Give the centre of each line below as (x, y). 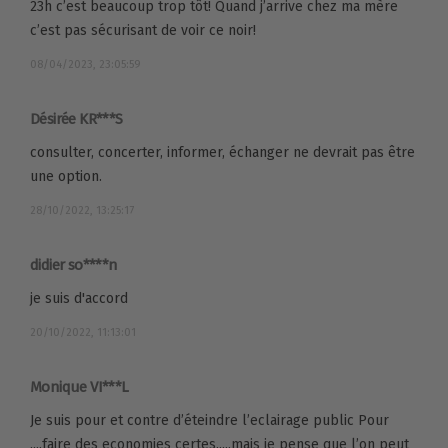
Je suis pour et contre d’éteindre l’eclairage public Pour (209, 421)
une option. (66, 177)
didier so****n (74, 265)
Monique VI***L (79, 387)
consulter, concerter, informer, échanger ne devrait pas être (222, 153)
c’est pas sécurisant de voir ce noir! (143, 31)
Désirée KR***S (76, 119)
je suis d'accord (79, 299)
